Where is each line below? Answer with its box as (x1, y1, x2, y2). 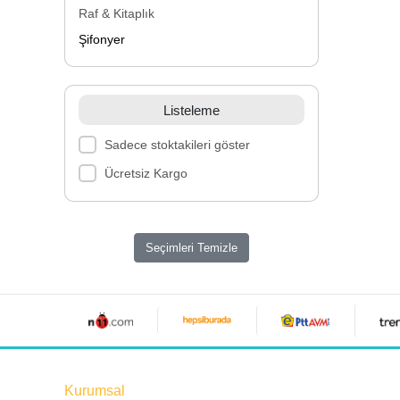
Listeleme (163, 102, 220, 118)
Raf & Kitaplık (79, 6, 154, 21)
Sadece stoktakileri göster (104, 137, 250, 152)
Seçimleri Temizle (146, 241, 237, 254)
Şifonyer (79, 32, 125, 46)
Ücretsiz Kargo (104, 165, 187, 180)
